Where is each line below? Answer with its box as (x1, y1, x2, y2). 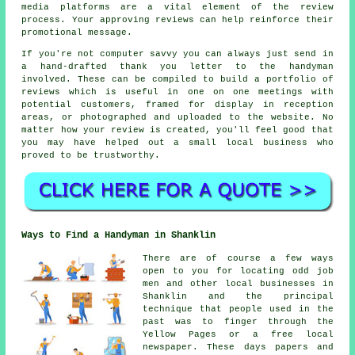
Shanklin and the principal (143, 292, 334, 302)
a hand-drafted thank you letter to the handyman (21, 61, 334, 71)
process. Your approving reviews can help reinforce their (21, 14, 334, 25)
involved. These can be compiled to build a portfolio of (21, 74, 334, 84)
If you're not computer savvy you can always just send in (21, 48, 334, 59)
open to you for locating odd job (143, 266, 334, 277)
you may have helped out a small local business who (21, 137, 334, 147)
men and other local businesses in (143, 279, 334, 289)
